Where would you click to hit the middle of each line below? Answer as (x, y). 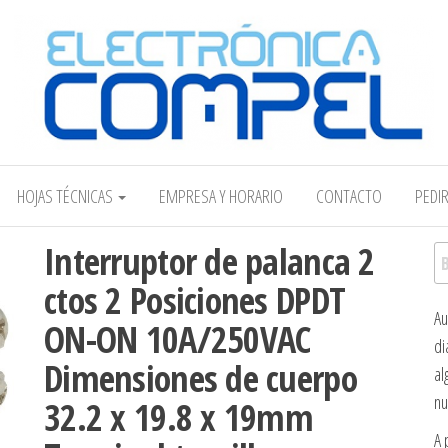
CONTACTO (349, 196)
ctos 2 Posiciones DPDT (195, 300)
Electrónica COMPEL (274, 161)
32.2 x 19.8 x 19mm (179, 417)
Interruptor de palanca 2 (209, 261)
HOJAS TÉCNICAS (66, 196)
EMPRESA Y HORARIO (221, 196)
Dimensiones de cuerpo (200, 378)
